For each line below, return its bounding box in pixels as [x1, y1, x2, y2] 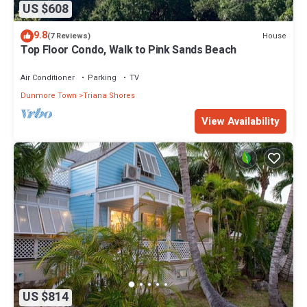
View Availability [201, 114, 280, 130]
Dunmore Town [21, 90, 77, 102]
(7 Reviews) [47, 30, 90, 42]
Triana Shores [83, 90, 135, 102]
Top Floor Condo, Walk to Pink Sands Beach [21, 42, 236, 59]
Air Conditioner [21, 72, 75, 84]
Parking [88, 72, 116, 84]
